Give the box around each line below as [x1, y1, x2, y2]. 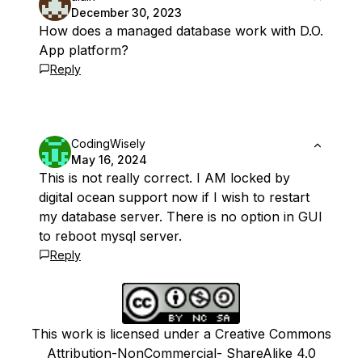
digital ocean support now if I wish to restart [39, 189, 309, 205]
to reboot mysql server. [39, 228, 182, 244]
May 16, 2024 [71, 153, 147, 166]
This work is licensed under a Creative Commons [31, 326, 331, 342]
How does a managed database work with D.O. [39, 23, 323, 39]
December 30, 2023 [71, 6, 182, 19]
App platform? [39, 42, 128, 58]
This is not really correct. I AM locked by [39, 170, 290, 186]
